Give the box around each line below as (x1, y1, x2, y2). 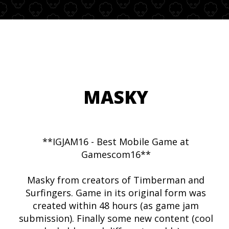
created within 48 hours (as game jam (33, 199, 199, 212)
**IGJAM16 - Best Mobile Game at (42, 135, 189, 148)
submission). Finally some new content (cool (18, 212, 213, 224)
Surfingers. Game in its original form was (26, 187, 206, 199)
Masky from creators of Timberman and (27, 174, 204, 186)
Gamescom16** (81, 148, 151, 161)
